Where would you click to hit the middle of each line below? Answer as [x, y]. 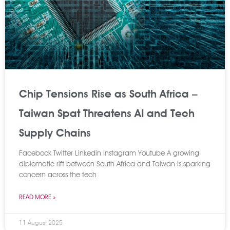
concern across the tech [58, 175]
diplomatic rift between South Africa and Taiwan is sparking [115, 164]
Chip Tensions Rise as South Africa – [108, 94]
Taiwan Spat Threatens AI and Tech [107, 113]
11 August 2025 [41, 223]
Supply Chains [55, 133]
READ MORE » [37, 197]
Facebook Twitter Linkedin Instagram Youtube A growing [109, 153]
